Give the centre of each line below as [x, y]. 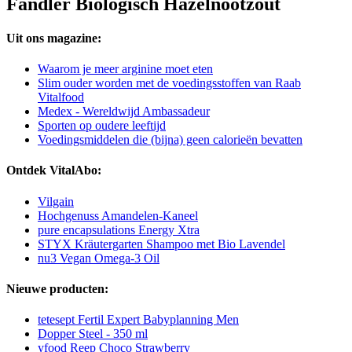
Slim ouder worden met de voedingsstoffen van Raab [169, 83]
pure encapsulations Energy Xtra [119, 229]
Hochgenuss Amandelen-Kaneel [118, 215]
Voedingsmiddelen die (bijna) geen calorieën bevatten [170, 140]
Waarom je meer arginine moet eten [125, 69]
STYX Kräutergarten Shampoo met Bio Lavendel [161, 244]
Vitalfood [61, 97]
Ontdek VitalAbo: [54, 170]
